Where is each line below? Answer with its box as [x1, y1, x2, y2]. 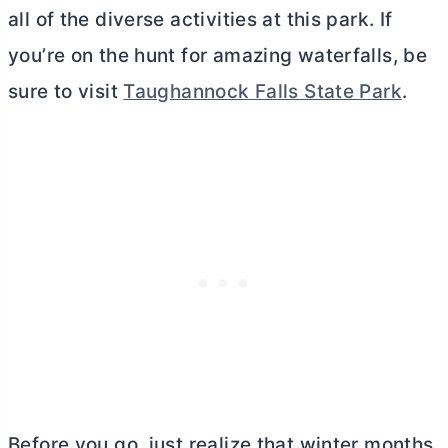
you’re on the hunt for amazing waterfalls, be [8, 44, 428, 68]
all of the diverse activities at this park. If [8, 8, 393, 32]
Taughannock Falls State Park [123, 80, 402, 104]
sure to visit [8, 80, 124, 104]
